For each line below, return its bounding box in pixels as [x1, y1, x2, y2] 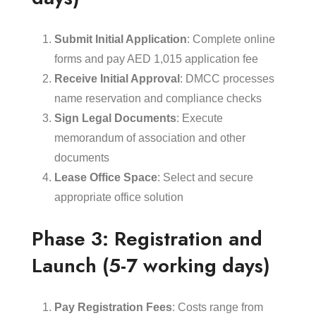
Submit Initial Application [54, 33, 187, 45]
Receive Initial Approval [54, 73, 180, 85]
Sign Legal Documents [54, 112, 176, 124]
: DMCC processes [180, 73, 274, 85]
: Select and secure [157, 171, 253, 183]
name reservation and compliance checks [54, 92, 265, 104]
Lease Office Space [54, 171, 157, 183]
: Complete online [187, 33, 275, 45]
